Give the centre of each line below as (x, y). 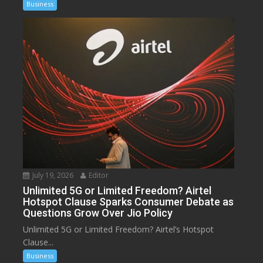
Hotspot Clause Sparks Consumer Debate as (129, 201)
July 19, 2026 (52, 175)
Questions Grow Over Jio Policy (98, 213)
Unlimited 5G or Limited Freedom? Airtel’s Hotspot (119, 229)
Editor (98, 175)
